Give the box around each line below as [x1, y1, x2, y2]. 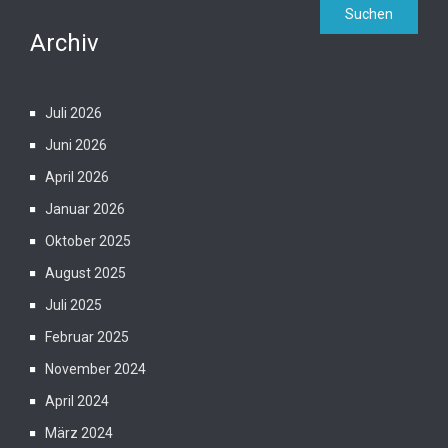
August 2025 [45, 265, 126, 281]
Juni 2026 [45, 137, 107, 153]
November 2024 [45, 361, 146, 377]
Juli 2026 [45, 105, 102, 121]
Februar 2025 [45, 329, 129, 345]
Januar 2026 [45, 201, 125, 217]
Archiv [30, 29, 99, 57]
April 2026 [45, 169, 109, 185]
